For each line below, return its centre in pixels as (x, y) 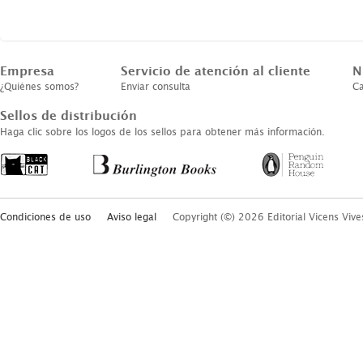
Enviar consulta (156, 87)
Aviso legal (132, 217)
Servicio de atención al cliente (216, 70)
